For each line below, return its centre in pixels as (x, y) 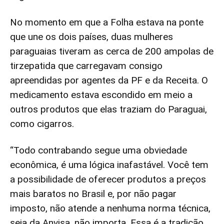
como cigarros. (42, 124)
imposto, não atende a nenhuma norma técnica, (110, 208)
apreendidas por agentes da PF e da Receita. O (109, 80)
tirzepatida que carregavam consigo (86, 66)
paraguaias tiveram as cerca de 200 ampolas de (112, 51)
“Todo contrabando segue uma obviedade (98, 150)
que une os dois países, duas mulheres (91, 37)
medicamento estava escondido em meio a (101, 95)
